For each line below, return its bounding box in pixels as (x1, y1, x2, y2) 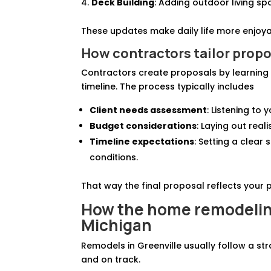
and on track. (81, 253, 141, 266)
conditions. (90, 151, 139, 163)
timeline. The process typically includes (81, 80, 255, 93)
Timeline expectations (90, 135, 195, 148)
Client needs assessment (90, 103, 207, 116)
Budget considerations (90, 119, 197, 132)
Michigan (81, 214, 152, 236)
